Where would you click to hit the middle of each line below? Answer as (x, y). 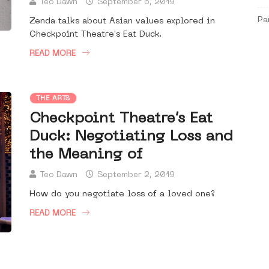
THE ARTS (53, 99)
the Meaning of (86, 155)
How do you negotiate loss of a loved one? (122, 195)
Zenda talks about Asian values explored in (122, 22)
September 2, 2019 (135, 175)
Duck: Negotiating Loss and (131, 137)
